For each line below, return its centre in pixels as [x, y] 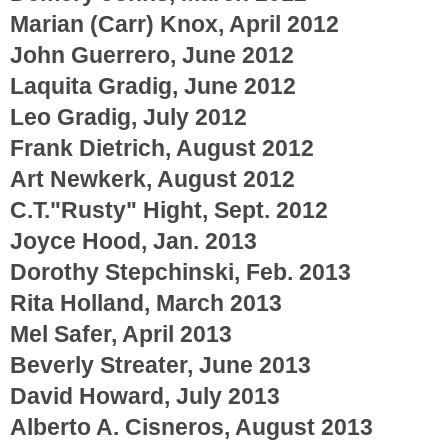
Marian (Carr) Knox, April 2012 [174, 23]
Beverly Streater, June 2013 [160, 364]
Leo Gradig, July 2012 [128, 116]
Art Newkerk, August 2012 [152, 178]
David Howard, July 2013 [145, 395]
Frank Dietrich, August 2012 [162, 147]
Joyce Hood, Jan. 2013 [133, 240]
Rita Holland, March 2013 [146, 302]
